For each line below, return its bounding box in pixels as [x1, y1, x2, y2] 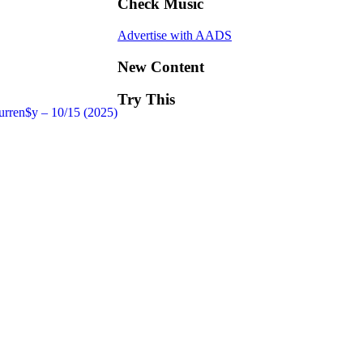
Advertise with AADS [117, 28, 232, 42]
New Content [117, 58, 204, 75]
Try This [117, 91, 175, 109]
